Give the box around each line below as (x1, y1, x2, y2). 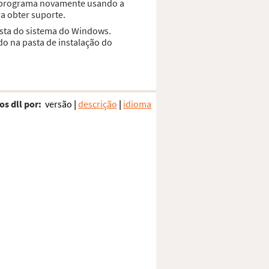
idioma (123, 98, 151, 110)
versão (45, 98, 72, 110)
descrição (78, 98, 117, 110)
